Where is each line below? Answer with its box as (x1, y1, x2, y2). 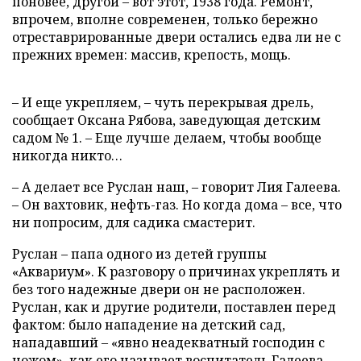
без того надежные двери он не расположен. (12, 280, 305, 298)
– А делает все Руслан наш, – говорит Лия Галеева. (12, 177, 341, 196)
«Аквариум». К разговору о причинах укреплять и (12, 262, 340, 280)
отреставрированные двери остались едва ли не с (12, 27, 341, 46)
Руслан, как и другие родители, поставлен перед (12, 297, 336, 316)
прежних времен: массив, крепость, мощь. (12, 45, 291, 64)
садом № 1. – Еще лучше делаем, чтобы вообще (12, 128, 322, 147)
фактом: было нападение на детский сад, (12, 315, 285, 334)
